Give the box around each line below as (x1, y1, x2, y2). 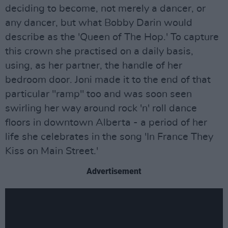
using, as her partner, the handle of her (5, 61, 182, 71)
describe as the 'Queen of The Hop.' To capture (5, 32, 219, 42)
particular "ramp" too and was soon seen (5, 89, 192, 99)
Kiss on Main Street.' (5, 146, 98, 156)
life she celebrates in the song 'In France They (5, 132, 213, 142)
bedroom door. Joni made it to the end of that (5, 75, 211, 85)
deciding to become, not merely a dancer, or (5, 4, 206, 14)
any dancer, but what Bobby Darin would (5, 18, 192, 28)
